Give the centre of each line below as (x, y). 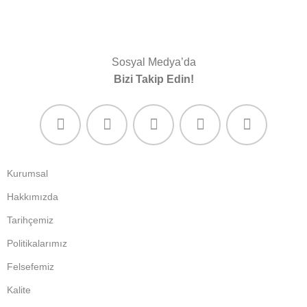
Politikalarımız (37, 243)
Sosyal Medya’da (153, 62)
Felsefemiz (31, 267)
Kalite (19, 290)
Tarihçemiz (30, 220)
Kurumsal (28, 173)
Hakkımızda (33, 197)
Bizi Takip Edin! (153, 79)
